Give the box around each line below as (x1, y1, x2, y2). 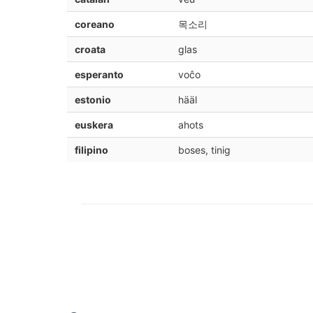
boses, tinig (177, 143, 231, 156)
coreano (74, 17, 115, 30)
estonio (74, 93, 111, 105)
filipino (74, 143, 108, 156)
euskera (74, 118, 113, 131)
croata (74, 43, 105, 55)
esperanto (74, 68, 124, 80)
